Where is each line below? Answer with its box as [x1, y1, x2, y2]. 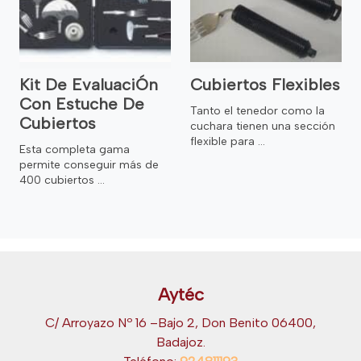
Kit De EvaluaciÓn [19, 74, 158, 94]
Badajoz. [156, 334, 205, 350]
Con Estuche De [19, 93, 144, 114]
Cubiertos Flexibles [190, 74, 340, 94]
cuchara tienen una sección [190, 118, 335, 133]
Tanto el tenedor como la [190, 103, 325, 118]
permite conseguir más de [19, 157, 159, 172]
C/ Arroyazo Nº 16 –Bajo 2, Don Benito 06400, [45, 314, 316, 330]
